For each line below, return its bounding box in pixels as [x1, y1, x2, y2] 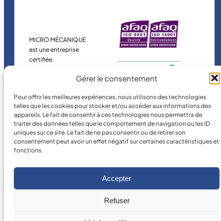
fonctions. [14, 147, 43, 154]
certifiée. [29, 56, 54, 64]
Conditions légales [88, 149, 141, 157]
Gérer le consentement [76, 73, 157, 83]
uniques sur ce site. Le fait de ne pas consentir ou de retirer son [14, 129, 185, 136]
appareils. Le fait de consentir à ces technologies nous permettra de [14, 111, 202, 118]
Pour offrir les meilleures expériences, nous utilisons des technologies [14, 93, 206, 101]
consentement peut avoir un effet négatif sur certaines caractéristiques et [14, 138, 219, 145]
